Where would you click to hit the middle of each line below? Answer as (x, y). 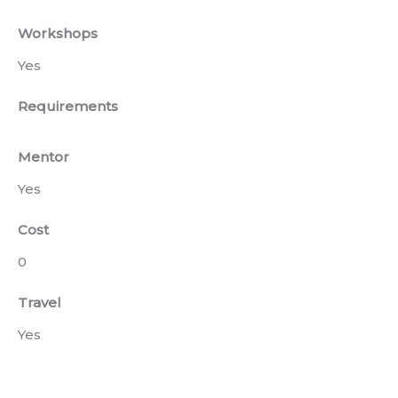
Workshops (58, 34)
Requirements (68, 107)
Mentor (44, 157)
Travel (40, 303)
